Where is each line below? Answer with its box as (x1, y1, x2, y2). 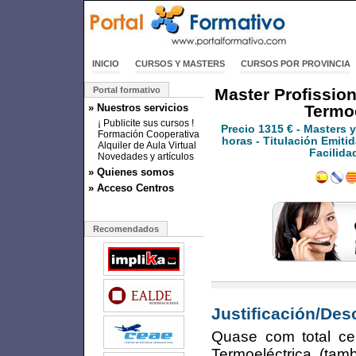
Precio (221, 123, 258, 135)
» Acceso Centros (88, 182, 174, 194)
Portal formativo (93, 85, 161, 95)
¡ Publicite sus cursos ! (98, 118, 194, 129)
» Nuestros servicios (88, 102, 188, 114)
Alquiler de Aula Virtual (98, 140, 196, 151)
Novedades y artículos (98, 151, 194, 162)
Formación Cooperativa (98, 129, 199, 140)
